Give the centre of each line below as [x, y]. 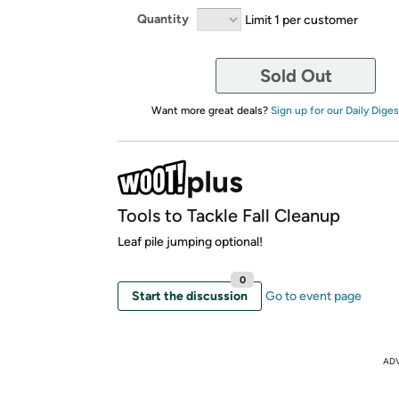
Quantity [163, 19]
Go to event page [313, 296]
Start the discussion [190, 296]
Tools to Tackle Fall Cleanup [229, 215]
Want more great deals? [211, 110]
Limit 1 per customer [301, 19]
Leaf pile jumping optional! [190, 241]
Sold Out [296, 75]
